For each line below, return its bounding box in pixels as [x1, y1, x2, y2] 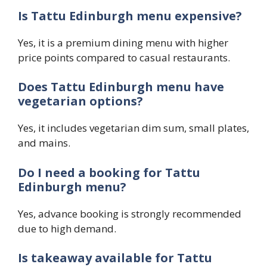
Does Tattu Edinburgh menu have [18, 79, 224, 95]
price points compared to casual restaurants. [18, 50, 230, 64]
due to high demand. [18, 221, 116, 235]
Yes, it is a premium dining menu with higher [18, 35, 228, 49]
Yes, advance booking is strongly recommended [18, 206, 241, 221]
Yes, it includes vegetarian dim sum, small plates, [18, 121, 249, 135]
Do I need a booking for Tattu [18, 164, 200, 181]
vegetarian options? [18, 93, 143, 110]
